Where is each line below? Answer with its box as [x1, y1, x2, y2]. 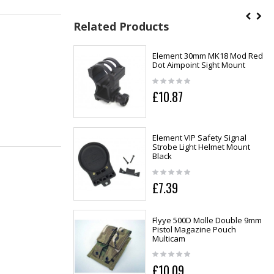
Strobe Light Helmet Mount [152, 141, 250, 153]
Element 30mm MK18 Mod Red [152, 50, 263, 62]
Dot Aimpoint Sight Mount [152, 59, 245, 71]
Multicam [152, 232, 185, 244]
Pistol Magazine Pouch [152, 223, 236, 235]
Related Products [73, 19, 169, 34]
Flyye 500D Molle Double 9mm [152, 214, 262, 226]
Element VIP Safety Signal [152, 132, 246, 144]
